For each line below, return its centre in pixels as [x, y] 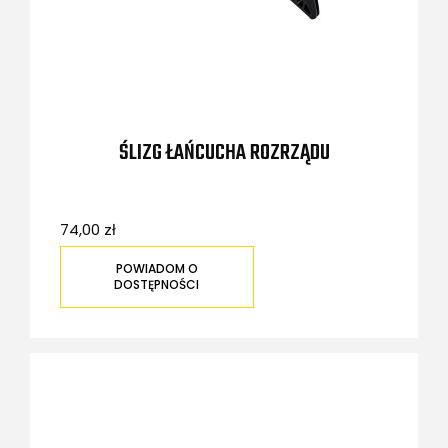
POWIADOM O [156, 269]
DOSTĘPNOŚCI [157, 285]
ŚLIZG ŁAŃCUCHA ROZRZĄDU [224, 152]
